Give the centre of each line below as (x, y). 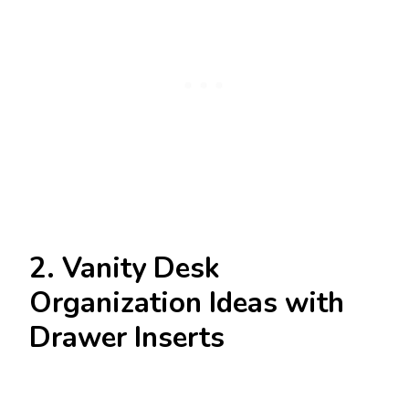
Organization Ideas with (187, 304)
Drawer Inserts (127, 338)
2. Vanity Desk (125, 269)
